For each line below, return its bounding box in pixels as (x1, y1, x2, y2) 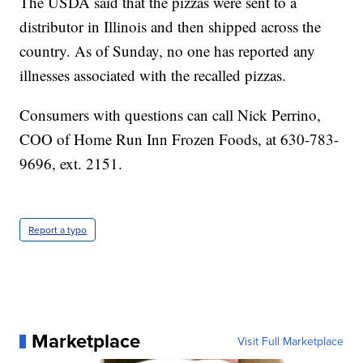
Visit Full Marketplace (237, 333, 344, 350)
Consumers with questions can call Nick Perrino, (19, 105, 322, 126)
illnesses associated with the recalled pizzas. (19, 65, 287, 86)
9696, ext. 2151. (19, 153, 123, 174)
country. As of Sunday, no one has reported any (19, 41, 316, 62)
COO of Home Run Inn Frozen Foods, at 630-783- (19, 129, 340, 150)
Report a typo (28, 223, 88, 237)
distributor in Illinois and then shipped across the (19, 16, 322, 37)
